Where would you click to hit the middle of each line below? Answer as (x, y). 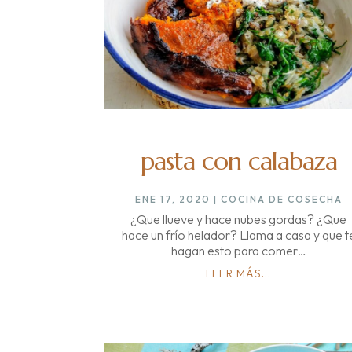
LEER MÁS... (239, 273)
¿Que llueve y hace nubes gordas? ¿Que (239, 219)
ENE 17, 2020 (172, 199)
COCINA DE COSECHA (281, 199)
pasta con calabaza (238, 161)
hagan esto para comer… (238, 250)
